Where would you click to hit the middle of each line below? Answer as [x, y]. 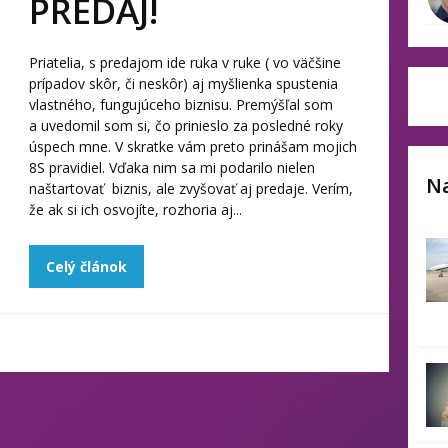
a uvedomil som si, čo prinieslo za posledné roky [185, 125]
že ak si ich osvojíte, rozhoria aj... [135, 209]
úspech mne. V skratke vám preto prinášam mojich [192, 146]
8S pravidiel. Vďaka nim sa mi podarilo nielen [171, 167]
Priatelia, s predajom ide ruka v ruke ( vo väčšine [184, 62]
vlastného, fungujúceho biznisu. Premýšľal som [180, 104]
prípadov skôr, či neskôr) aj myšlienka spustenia [183, 83]
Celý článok [86, 266]
